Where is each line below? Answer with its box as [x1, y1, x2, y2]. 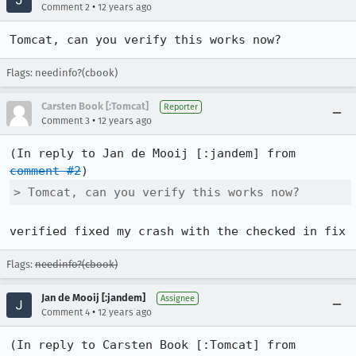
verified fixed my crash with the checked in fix [10, 224, 346, 238]
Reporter [164, 102, 198, 112]
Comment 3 [41, 115, 90, 126]
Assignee [161, 293, 195, 304]
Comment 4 [41, 307, 90, 318]
